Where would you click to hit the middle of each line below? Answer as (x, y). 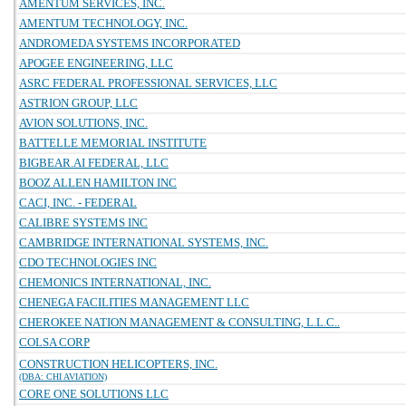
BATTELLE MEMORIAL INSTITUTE (113, 143)
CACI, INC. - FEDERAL (78, 203)
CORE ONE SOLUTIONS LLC (94, 394)
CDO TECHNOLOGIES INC (88, 262)
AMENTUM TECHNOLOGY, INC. (103, 23)
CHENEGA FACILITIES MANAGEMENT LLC (134, 302)
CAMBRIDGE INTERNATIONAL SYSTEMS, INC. (144, 242)
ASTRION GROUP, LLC (78, 103)
